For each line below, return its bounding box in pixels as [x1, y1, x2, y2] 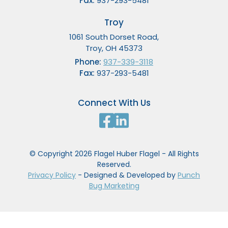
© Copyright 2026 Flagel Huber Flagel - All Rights [29, 148, 199, 159]
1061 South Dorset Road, [69, 31, 159, 42]
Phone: [75, 56, 101, 67]
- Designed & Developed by [76, 169, 178, 180]
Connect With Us [77, 96, 151, 109]
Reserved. [97, 159, 131, 169]
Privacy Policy [28, 169, 76, 180]
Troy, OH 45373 [85, 42, 142, 53]
